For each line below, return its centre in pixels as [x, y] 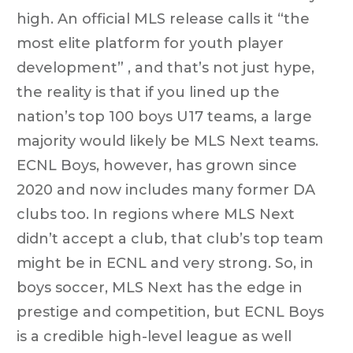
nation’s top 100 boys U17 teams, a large [164, 116]
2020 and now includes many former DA [166, 190]
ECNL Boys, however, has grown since [157, 165]
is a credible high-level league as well [154, 336]
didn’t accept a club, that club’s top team [170, 238]
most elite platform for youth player [150, 43]
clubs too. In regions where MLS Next [156, 214]
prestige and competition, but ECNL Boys [170, 312]
